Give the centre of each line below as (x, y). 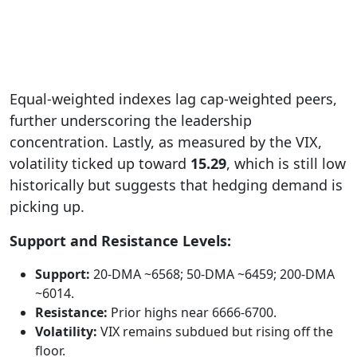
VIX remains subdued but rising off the (215, 331)
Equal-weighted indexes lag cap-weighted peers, (173, 98)
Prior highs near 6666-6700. (192, 312)
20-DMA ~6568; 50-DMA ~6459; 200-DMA (212, 274)
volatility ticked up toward (100, 163)
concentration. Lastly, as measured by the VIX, (166, 141)
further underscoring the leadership (131, 120)
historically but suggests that (109, 184)
